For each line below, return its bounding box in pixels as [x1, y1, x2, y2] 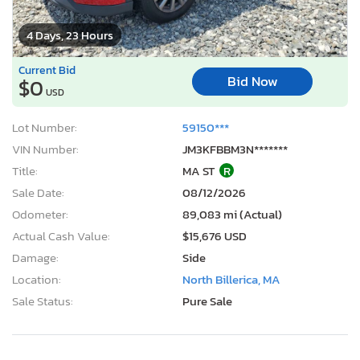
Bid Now [227, 72, 278, 92]
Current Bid [18, 61, 76, 78]
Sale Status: [12, 291, 73, 310]
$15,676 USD [182, 226, 247, 245]
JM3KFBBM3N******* [182, 139, 288, 158]
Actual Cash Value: [12, 226, 110, 245]
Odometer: [12, 204, 68, 223]
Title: [12, 161, 38, 180]
